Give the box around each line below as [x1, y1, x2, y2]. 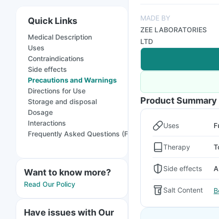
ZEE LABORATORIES [140, 25, 207, 34]
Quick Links [28, 16, 77, 26]
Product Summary [140, 95, 217, 106]
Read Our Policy [24, 180, 75, 188]
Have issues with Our [24, 207, 114, 218]
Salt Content [163, 186, 203, 194]
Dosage [28, 108, 53, 116]
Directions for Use [28, 87, 86, 95]
